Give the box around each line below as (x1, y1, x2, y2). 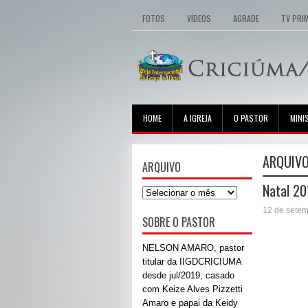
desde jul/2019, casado (142, 270, 234, 280)
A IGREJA (184, 112, 212, 124)
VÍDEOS (187, 12, 211, 24)
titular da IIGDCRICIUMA (142, 256, 241, 267)
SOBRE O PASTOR (142, 214, 215, 230)
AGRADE (233, 12, 259, 24)
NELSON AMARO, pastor (142, 243, 244, 253)
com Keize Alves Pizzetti (142, 284, 243, 294)
